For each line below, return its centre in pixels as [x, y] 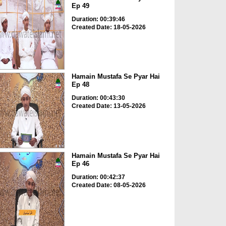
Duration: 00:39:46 [98, 19]
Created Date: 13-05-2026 [108, 106]
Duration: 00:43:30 [98, 98]
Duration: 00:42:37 [98, 177]
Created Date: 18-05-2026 [108, 27]
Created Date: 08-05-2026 [108, 185]
